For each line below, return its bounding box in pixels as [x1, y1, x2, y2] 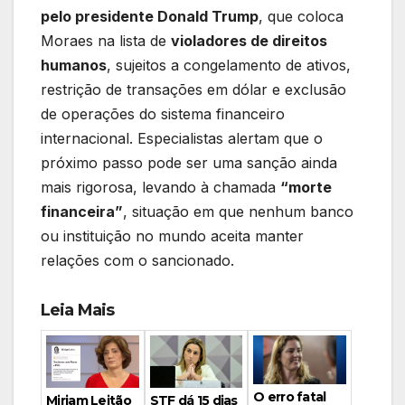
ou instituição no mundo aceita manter [41, 227, 304, 246]
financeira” [41, 202, 123, 221]
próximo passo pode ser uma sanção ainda [41, 154, 337, 173]
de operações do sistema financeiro [41, 105, 285, 124]
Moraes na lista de [41, 32, 171, 51]
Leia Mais [41, 300, 114, 321]
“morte [280, 178, 332, 197]
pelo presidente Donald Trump [41, 7, 259, 26]
